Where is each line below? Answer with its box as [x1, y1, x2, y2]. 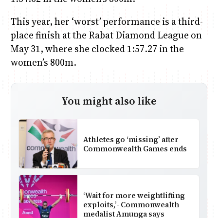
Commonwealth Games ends [83, 143, 187, 154]
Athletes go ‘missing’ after [83, 134, 179, 145]
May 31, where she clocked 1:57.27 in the [10, 42, 184, 55]
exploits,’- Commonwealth [83, 199, 179, 210]
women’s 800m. [10, 56, 76, 69]
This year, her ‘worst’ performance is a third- [10, 15, 203, 28]
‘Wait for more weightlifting [83, 190, 185, 200]
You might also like [61, 93, 157, 109]
